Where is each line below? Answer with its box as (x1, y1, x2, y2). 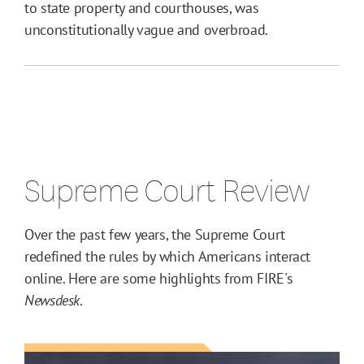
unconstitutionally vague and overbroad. (24, 20, 268, 40)
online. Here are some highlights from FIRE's (24, 269, 293, 288)
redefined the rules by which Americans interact (24, 247, 311, 266)
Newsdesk (24, 291, 80, 310)
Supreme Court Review (24, 168, 310, 211)
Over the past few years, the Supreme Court (24, 225, 285, 245)
